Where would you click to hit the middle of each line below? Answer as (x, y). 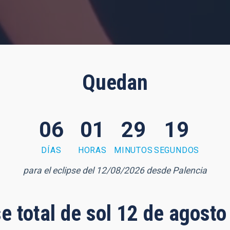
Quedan (115, 82)
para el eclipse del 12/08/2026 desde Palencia (115, 170)
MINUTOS (133, 150)
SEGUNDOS (177, 150)
